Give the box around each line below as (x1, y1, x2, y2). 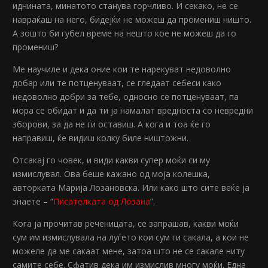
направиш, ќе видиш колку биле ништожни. (13, 132, 189, 144)
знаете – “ (13, 196, 54, 208)
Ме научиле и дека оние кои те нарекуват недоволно (13, 63, 232, 75)
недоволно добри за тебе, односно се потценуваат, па (13, 91, 239, 103)
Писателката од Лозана (53, 196, 151, 208)
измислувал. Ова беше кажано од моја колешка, (13, 168, 211, 180)
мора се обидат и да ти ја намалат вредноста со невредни (13, 105, 254, 117)
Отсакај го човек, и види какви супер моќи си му (13, 154, 211, 166)
